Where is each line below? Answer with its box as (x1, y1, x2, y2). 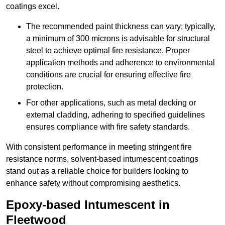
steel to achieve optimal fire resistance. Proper (26, 46, 190, 55)
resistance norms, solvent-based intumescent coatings (6, 155, 198, 164)
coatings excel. (6, 2, 59, 11)
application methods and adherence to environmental (26, 58, 215, 67)
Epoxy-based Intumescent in (6, 198, 170, 212)
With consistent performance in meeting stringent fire (6, 143, 192, 152)
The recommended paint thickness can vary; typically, (26, 22, 215, 31)
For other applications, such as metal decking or (26, 98, 196, 107)
